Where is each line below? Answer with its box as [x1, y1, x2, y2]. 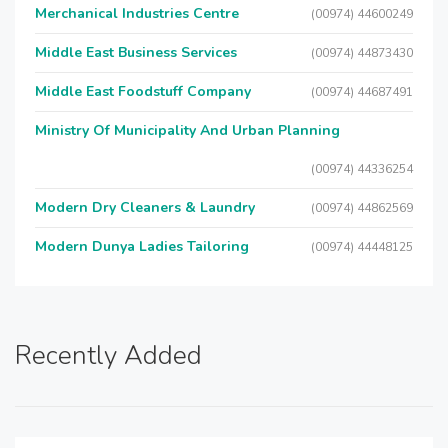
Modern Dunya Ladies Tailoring [35, 237, 249, 256]
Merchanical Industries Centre [35, 4, 239, 23]
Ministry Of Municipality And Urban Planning [35, 121, 340, 140]
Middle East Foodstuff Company [35, 82, 251, 101]
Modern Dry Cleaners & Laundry [35, 198, 255, 217]
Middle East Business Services [35, 43, 237, 62]
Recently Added [15, 338, 202, 373]
